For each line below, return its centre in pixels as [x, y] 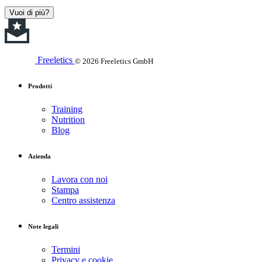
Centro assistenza [83, 201]
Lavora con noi [80, 180]
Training [67, 109]
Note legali [43, 227]
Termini [66, 250]
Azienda [39, 156]
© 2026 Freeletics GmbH [114, 61]
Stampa [65, 190]
